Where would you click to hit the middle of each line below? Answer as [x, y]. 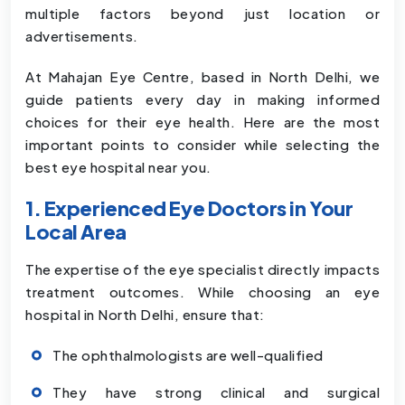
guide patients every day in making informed [202, 99]
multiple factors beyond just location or [202, 14]
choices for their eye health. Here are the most [202, 122]
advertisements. [82, 36]
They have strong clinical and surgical [216, 392]
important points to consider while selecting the [202, 145]
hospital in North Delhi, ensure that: [145, 315]
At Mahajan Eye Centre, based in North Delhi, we [202, 77]
